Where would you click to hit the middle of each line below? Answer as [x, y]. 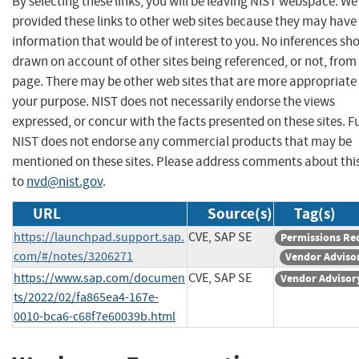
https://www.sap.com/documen [99, 278]
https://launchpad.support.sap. [99, 237]
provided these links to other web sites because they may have [184, 21]
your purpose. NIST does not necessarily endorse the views [173, 101]
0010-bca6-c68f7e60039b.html [95, 316]
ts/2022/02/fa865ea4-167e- [86, 297]
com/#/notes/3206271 [73, 256]
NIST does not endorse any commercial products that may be [182, 141]
